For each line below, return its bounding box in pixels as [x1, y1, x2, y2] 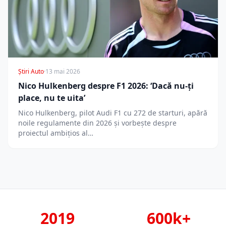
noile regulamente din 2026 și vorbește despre [18, 118, 177, 128]
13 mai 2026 [45, 67, 80, 76]
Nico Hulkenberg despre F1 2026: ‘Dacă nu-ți [18, 80, 194, 91]
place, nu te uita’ [18, 92, 85, 103]
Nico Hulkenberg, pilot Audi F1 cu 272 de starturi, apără [18, 107, 207, 118]
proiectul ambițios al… [18, 128, 93, 138]
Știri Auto [18, 67, 44, 76]
